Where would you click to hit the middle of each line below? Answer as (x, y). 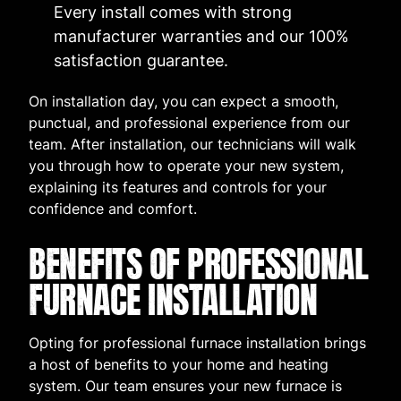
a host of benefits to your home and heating (179, 365)
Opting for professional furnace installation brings (197, 343)
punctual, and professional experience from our (189, 123)
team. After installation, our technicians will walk (192, 145)
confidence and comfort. (113, 209)
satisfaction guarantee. (141, 61)
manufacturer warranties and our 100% (201, 37)
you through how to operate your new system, (186, 166)
